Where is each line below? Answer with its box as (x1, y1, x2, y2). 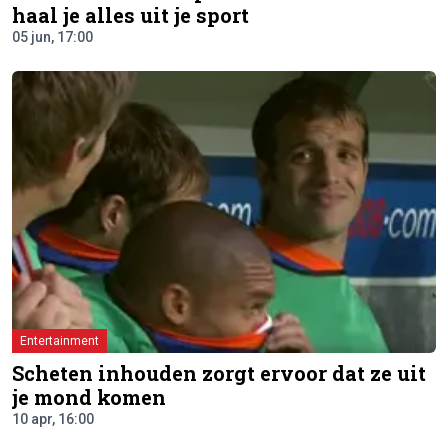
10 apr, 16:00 (12, 410, 94, 427)
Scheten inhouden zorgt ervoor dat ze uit (12, 359, 426, 386)
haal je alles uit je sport (12, 2, 249, 29)
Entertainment (20, 333, 99, 348)
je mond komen (12, 383, 166, 410)
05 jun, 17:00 (12, 29, 93, 46)
